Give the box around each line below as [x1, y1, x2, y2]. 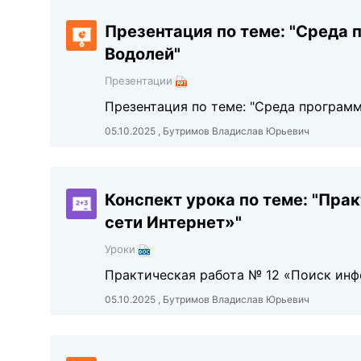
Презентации [105, 74, 176, 87]
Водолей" [105, 44, 181, 64]
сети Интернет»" [105, 213, 243, 232]
